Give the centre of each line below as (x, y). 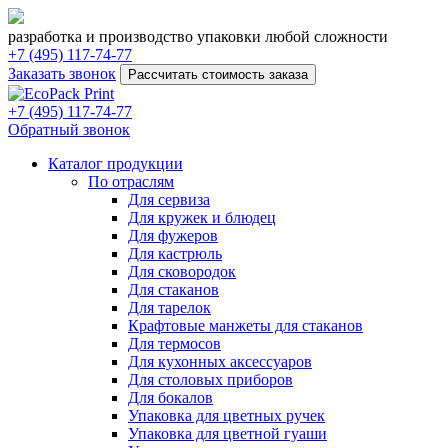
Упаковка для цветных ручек (226, 415)
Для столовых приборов (210, 379)
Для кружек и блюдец (202, 217)
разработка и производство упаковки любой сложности (198, 36)
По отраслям (131, 181)
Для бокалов (170, 397)
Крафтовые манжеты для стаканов (245, 325)
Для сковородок (182, 271)
